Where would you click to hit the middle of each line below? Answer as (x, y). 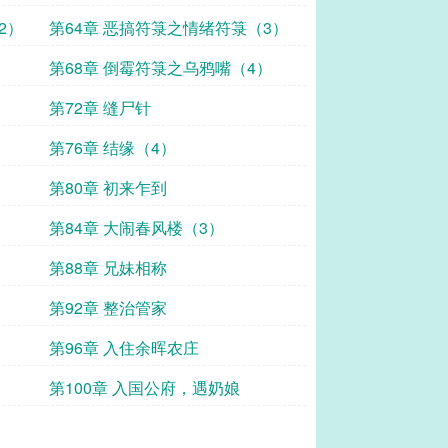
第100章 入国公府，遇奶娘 (144, 387)
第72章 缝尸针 (100, 107)
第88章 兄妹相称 (108, 267)
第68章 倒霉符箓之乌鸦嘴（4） (160, 67)
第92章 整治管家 (108, 307)
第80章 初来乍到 (108, 187)
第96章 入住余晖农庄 (124, 347)
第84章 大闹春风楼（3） (136, 227)
